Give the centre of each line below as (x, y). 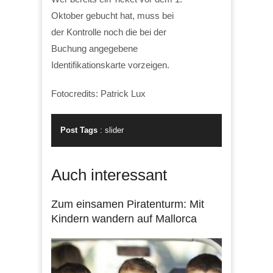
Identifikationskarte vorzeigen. (110, 65)
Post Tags (79, 130)
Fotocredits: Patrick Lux (98, 93)
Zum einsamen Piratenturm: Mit (128, 204)
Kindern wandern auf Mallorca (124, 218)
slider (114, 130)
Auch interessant (109, 175)
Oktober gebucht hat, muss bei (112, 15)
